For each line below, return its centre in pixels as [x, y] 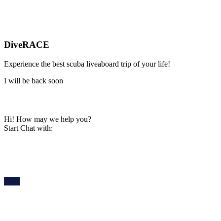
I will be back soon [34, 80]
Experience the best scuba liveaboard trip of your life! [87, 64]
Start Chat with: [28, 128]
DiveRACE [27, 44]
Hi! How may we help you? [48, 119]
